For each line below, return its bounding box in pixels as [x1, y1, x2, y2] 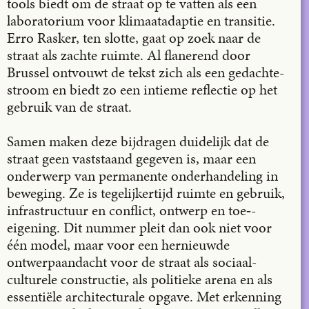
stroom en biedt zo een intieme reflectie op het [7, 79, 277, 100]
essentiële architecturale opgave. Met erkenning [7, 286, 281, 308]
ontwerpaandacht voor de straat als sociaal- [7, 252, 257, 273]
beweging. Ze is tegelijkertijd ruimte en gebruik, [7, 183, 285, 204]
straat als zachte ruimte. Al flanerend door [7, 44, 250, 66]
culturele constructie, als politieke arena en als [7, 269, 272, 290]
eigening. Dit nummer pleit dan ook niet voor [7, 217, 272, 239]
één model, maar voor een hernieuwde [7, 235, 230, 256]
